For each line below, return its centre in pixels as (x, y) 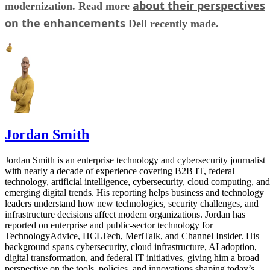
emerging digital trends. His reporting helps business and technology (134, 193)
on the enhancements (65, 23)
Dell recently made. (172, 23)
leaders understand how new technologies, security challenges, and (132, 204)
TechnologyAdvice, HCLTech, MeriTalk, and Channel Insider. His (132, 236)
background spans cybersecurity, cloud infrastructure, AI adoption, (131, 247)
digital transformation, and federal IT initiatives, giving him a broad (132, 258)
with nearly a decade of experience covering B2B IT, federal (120, 171)
